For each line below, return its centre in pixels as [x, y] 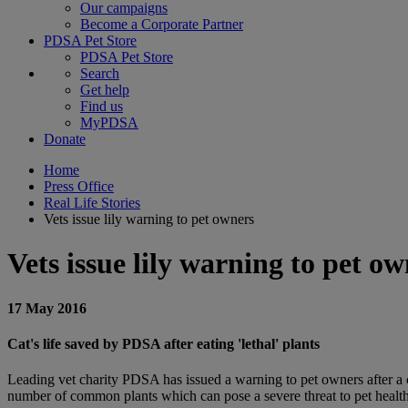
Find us [102, 106]
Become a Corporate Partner [162, 24]
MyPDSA [109, 122]
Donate [65, 139]
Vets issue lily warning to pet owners [149, 219]
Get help [105, 90]
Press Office [79, 186]
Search [100, 73]
